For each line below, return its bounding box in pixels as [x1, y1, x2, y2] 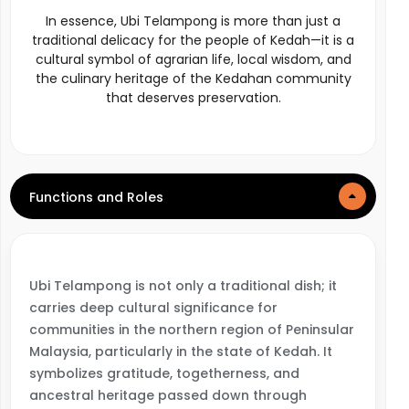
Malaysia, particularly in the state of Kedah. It [29, 342, 332, 361]
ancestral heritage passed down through [29, 386, 307, 404]
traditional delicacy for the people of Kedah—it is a [32, 31, 354, 49]
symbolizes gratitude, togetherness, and [29, 364, 299, 383]
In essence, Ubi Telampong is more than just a [46, 12, 341, 30]
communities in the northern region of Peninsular [29, 320, 354, 339]
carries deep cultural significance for [29, 299, 278, 317]
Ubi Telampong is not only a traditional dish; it [29, 277, 337, 295]
